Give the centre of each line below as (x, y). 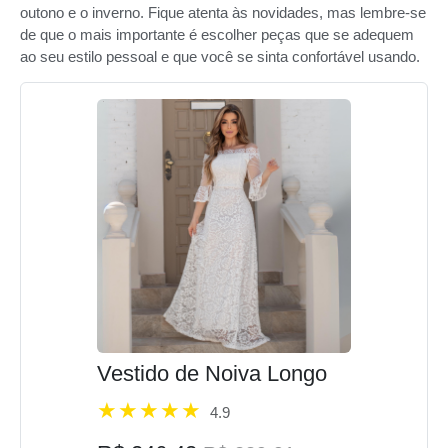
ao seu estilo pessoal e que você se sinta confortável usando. (220, 56)
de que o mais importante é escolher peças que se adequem (217, 34)
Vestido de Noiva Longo (212, 374)
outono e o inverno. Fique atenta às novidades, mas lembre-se (223, 12)
